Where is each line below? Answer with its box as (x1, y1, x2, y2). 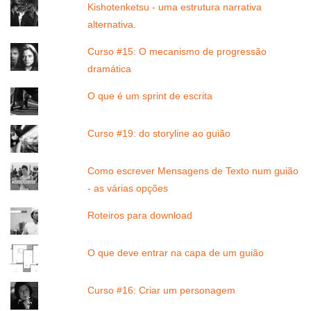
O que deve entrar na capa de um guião (87, 246, 264, 258)
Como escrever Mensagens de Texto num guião (87, 165, 299, 176)
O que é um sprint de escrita (87, 90, 213, 101)
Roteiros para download (87, 209, 193, 221)
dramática (87, 62, 132, 74)
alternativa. (87, 18, 137, 30)
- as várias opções (87, 182, 169, 194)
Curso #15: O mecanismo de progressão (87, 45, 267, 57)
